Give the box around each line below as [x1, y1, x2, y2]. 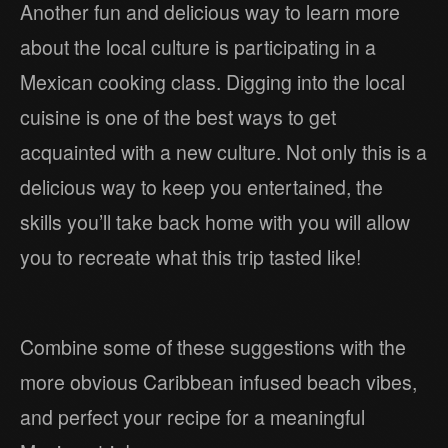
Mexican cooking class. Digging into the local [20, 67, 405, 96]
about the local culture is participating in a [20, 32, 376, 61]
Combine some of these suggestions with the [20, 332, 406, 361]
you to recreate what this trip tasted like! [20, 242, 361, 271]
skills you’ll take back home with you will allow [20, 207, 410, 236]
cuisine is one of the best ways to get [20, 102, 336, 131]
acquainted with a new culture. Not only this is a [20, 137, 427, 166]
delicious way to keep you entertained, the [20, 172, 383, 201]
